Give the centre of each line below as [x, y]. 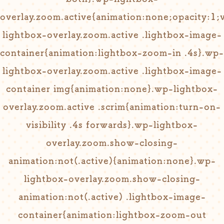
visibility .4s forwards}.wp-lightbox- [112, 124]
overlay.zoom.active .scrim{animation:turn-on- [112, 106]
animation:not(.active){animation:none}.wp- [112, 160]
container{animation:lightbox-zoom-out [112, 214]
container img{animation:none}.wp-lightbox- [112, 88]
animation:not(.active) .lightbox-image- [112, 196]
